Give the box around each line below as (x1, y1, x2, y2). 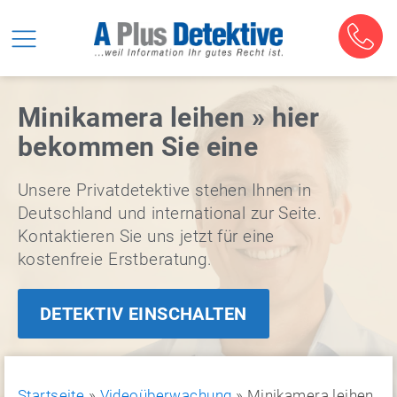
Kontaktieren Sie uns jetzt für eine (18, 226, 275, 246)
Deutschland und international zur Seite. (18, 203, 322, 223)
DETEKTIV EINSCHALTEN (40, 303, 247, 324)
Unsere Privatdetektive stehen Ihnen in (18, 180, 312, 200)
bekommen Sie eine (18, 131, 259, 162)
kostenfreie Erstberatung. (18, 249, 213, 269)
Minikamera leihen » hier (18, 102, 320, 133)
